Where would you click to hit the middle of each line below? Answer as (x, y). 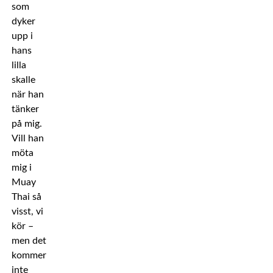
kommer (29, 255)
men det (29, 241)
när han (27, 94)
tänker (25, 109)
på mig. (27, 124)
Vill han (27, 138)
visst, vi (27, 211)
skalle (23, 80)
